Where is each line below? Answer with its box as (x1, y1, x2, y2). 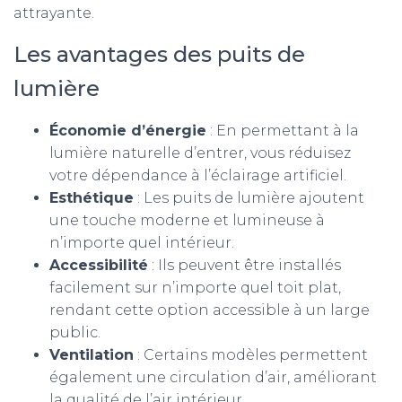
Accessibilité (49, 257, 148, 274)
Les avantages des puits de (13, 41, 305, 67)
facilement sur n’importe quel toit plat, (49, 279, 341, 296)
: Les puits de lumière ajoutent (134, 189, 364, 206)
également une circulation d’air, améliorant (49, 369, 377, 386)
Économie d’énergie (49, 122, 206, 139)
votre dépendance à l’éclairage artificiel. (49, 167, 346, 184)
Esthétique (49, 189, 134, 206)
